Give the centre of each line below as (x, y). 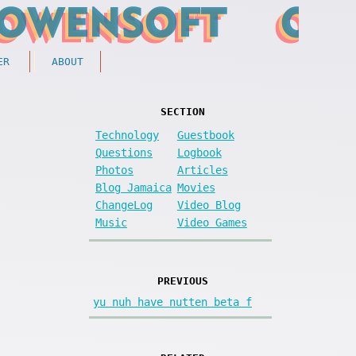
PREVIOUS (182, 281)
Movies (196, 187)
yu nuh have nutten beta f (172, 302)
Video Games (212, 222)
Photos (114, 170)
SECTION (182, 112)
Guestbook (205, 135)
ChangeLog (124, 205)
